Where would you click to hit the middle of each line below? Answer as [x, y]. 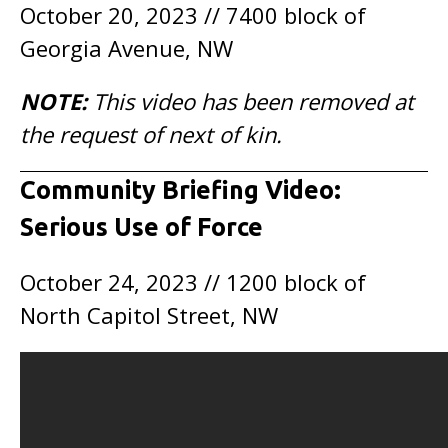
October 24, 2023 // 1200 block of [193, 282]
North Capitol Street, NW [149, 315]
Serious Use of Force [141, 227]
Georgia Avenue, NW [126, 48]
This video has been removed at [253, 101]
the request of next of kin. [151, 134]
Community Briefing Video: [180, 190]
